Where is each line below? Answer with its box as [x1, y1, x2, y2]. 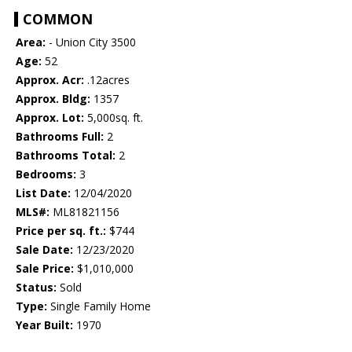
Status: [16, 280, 57, 295]
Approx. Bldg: [16, 91, 90, 107]
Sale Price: [16, 261, 74, 277]
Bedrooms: [16, 167, 76, 182]
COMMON [23, 9, 93, 29]
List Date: [16, 185, 71, 201]
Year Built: [16, 317, 73, 333]
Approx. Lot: [16, 110, 84, 126]
